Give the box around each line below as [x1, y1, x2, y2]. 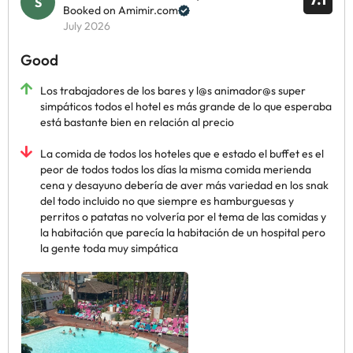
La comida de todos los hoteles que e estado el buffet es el [40, 147, 324, 161]
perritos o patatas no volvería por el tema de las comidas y [40, 210, 326, 224]
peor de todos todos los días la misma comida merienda [40, 162, 311, 176]
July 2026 [63, 19, 110, 33]
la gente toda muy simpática [40, 241, 178, 255]
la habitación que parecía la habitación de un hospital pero [40, 225, 325, 240]
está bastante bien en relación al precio [40, 115, 234, 129]
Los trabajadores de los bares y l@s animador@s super [40, 84, 306, 98]
